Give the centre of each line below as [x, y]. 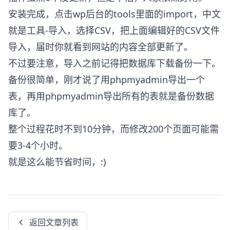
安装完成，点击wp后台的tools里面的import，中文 [114, 14]
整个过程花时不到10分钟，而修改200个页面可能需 [113, 129]
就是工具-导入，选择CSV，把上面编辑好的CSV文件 [114, 30]
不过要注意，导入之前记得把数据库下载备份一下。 [114, 63]
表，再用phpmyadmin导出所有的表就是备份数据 [111, 96]
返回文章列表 [54, 222]
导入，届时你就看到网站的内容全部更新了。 [101, 46]
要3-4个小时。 [38, 145]
